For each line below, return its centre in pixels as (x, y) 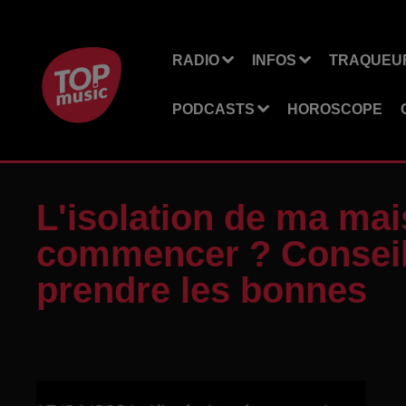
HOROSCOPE (334, 109)
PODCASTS (213, 109)
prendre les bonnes (202, 290)
